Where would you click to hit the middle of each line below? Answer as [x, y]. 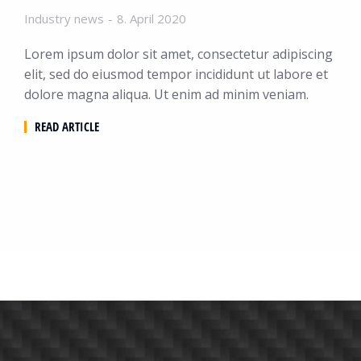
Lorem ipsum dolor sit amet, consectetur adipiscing [178, 54]
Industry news [64, 18]
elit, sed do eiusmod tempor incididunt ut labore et [176, 74]
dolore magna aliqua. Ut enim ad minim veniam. [166, 94]
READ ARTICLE [67, 126]
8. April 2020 [151, 18]
